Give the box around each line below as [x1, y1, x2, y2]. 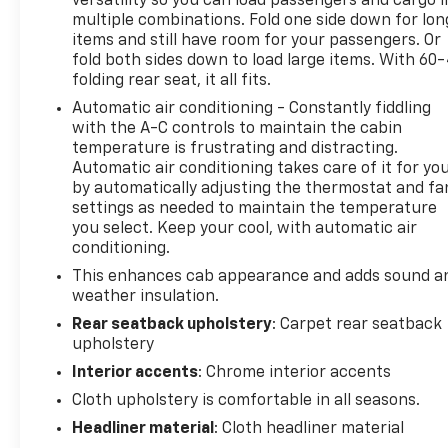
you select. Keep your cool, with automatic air [72, 220, 418, 237]
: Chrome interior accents [198, 364, 392, 381]
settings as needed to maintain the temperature [72, 200, 438, 217]
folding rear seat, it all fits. [72, 72, 272, 89]
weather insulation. [72, 288, 220, 305]
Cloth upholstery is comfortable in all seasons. [72, 392, 421, 409]
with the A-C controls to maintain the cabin [72, 120, 403, 137]
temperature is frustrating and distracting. [72, 140, 399, 157]
